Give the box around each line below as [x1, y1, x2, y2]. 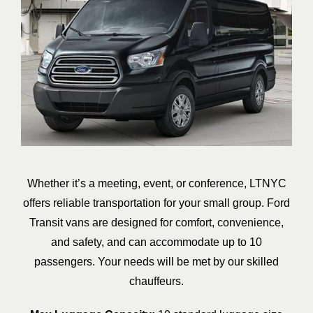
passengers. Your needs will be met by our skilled [34, 256, 279, 268]
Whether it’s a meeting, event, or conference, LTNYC [27, 177, 286, 190]
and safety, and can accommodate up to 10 [51, 236, 262, 249]
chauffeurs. [129, 275, 184, 288]
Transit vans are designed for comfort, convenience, [29, 217, 284, 229]
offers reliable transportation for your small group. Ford [23, 197, 290, 210]
